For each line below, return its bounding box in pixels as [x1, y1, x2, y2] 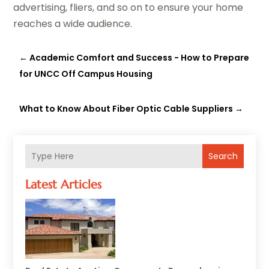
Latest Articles [25, 177, 102, 193]
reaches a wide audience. [13, 17, 133, 31]
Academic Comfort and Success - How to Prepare [29, 52, 250, 64]
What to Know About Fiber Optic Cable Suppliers [19, 103, 234, 115]
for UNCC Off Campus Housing [19, 68, 153, 80]
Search [208, 150, 238, 162]
